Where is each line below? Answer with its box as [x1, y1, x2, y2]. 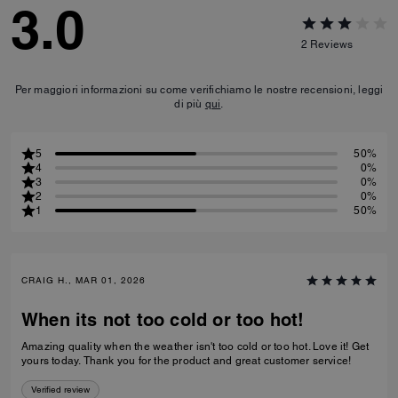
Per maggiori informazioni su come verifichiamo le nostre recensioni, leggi [14, 83, 384, 96]
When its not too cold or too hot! [21, 308, 305, 330]
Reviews [309, 38, 354, 52]
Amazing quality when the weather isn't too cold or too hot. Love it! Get [21, 339, 313, 353]
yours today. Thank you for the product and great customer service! [83, 354, 352, 367]
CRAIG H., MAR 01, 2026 [21, 274, 146, 286]
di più [174, 97, 205, 110]
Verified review [31, 383, 90, 395]
